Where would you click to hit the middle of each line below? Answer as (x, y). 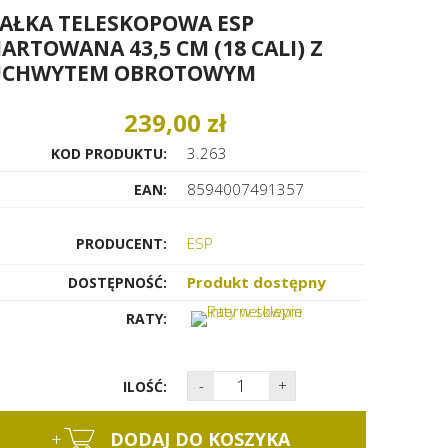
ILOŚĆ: (144, 387)
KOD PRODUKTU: (108, 154)
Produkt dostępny (257, 282)
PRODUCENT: (121, 244)
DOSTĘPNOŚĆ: (117, 283)
